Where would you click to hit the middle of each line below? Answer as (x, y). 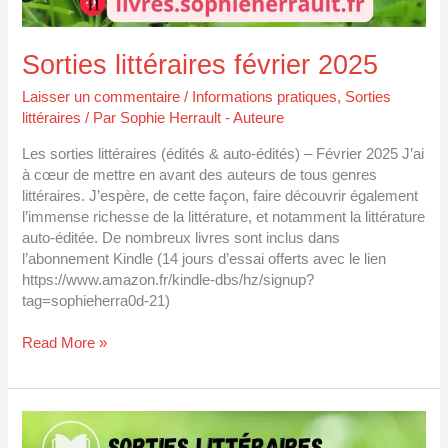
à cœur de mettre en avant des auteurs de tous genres (200, 174)
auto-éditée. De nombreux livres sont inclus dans (181, 237)
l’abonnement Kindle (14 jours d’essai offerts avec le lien (204, 258)
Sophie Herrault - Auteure (202, 117)
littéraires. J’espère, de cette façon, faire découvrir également (220, 195)
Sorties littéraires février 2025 (200, 65)
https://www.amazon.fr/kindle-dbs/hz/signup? (168, 279)
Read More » (65, 343)
